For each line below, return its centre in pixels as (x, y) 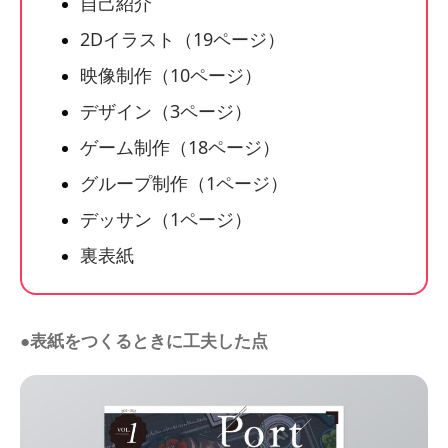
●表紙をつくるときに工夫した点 (144, 340)
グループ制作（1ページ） (184, 182)
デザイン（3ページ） (166, 110)
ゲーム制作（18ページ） (180, 146)
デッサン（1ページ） (166, 218)
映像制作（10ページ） (171, 74)
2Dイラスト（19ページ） (182, 38)
